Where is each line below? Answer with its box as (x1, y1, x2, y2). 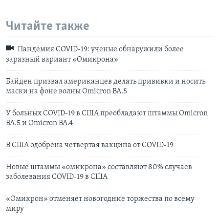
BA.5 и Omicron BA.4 (6, 119, 73, 127)
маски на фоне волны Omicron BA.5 (6, 87, 127, 95)
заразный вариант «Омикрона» (6, 55, 118, 64)
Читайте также (6, 20, 89, 33)
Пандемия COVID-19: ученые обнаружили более (16, 45, 184, 54)
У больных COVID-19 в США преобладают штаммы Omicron (6, 109, 208, 117)
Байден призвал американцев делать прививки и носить (6, 77, 205, 86)
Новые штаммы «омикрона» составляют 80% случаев (6, 163, 192, 171)
